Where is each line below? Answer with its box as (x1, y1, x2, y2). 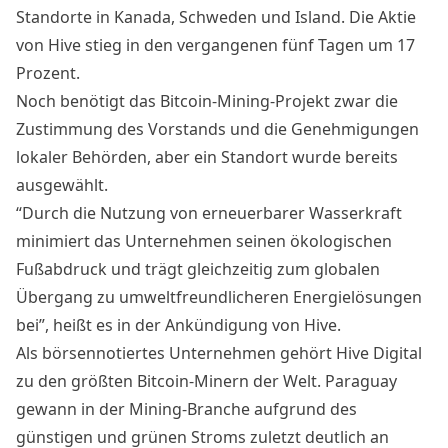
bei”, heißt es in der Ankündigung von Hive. (16, 313, 341, 336)
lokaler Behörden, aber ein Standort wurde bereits (16, 145, 398, 168)
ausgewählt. (16, 173, 108, 196)
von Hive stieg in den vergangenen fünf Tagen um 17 (16, 33, 415, 56)
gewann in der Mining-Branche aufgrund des (16, 397, 357, 420)
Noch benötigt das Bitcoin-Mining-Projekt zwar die (16, 89, 398, 112)
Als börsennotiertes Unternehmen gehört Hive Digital (16, 341, 422, 364)
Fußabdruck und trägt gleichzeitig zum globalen (16, 257, 380, 280)
